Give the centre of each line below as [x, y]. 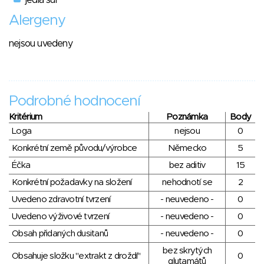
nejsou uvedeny [41, 43]
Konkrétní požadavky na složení [72, 182]
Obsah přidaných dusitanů [60, 233]
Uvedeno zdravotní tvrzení [61, 199]
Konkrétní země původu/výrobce [75, 148]
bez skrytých [187, 250]
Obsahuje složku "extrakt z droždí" [76, 256]
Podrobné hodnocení [75, 101]
